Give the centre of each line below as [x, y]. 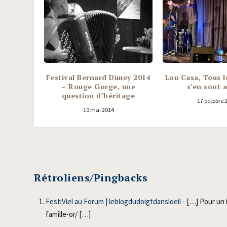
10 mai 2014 [98, 110]
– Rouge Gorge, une [99, 87]
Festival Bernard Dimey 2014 [98, 78]
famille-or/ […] [68, 214]
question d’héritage [98, 96]
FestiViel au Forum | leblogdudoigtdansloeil [113, 201]
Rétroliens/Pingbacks [91, 178]
